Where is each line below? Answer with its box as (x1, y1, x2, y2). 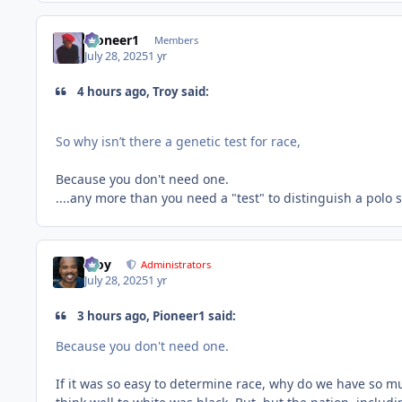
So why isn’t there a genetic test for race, (56, 132, 304, 150)
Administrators (141, 257, 212, 271)
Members (153, 32, 198, 47)
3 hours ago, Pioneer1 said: (74, 308, 237, 325)
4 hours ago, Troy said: (74, 83, 210, 100)
